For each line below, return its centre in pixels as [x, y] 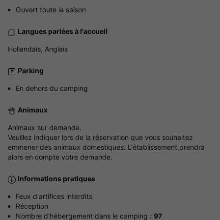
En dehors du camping [52, 88]
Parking [31, 71]
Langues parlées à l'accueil [63, 31]
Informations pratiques [56, 179]
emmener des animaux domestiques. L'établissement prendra [106, 147]
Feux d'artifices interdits [54, 196]
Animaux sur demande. [45, 128]
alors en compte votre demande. [60, 157]
